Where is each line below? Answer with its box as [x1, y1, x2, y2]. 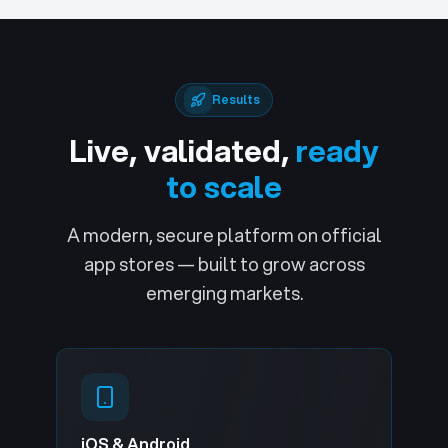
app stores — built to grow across [83, 251, 365, 277]
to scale [166, 165, 282, 208]
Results [212, 91, 260, 108]
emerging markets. [145, 280, 303, 306]
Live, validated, [69, 129, 289, 172]
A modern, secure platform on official [66, 222, 382, 248]
